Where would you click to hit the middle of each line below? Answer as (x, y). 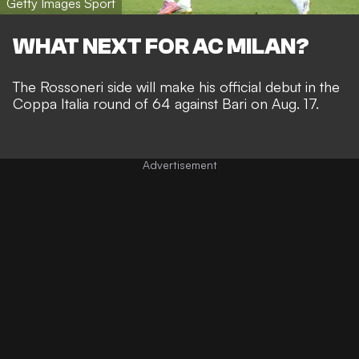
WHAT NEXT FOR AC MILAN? (161, 46)
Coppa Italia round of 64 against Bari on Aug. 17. (166, 103)
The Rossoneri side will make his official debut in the (176, 86)
